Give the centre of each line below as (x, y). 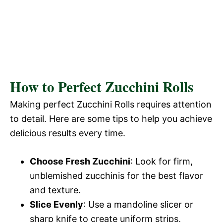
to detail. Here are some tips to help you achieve (111, 118)
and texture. (55, 190)
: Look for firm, (162, 161)
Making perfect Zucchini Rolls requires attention (111, 104)
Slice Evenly (56, 204)
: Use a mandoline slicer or (138, 204)
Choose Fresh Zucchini (80, 161)
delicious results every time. (68, 133)
